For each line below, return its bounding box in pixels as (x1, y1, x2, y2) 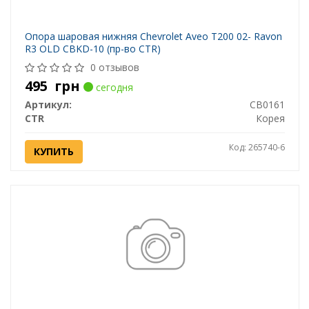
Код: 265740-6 (228, 141, 285, 154)
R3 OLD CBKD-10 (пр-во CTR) (24, 42, 161, 56)
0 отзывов (90, 61, 139, 74)
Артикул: (24, 98, 72, 112)
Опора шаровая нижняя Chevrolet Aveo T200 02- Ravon (24, 30, 282, 43)
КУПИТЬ (33, 145, 74, 159)
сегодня (92, 81, 133, 94)
